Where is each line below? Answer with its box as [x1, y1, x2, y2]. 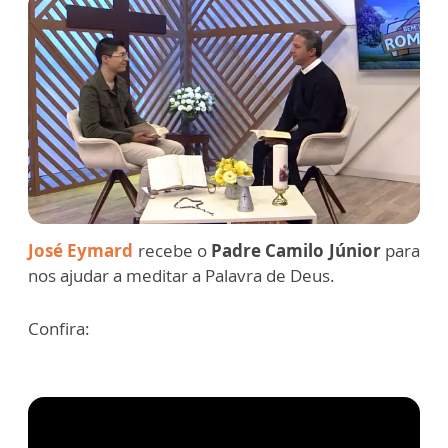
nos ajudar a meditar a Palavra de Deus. [28, 263, 335, 287]
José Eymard [28, 238, 134, 262]
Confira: [28, 316, 90, 340]
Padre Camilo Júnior [211, 238, 381, 262]
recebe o [133, 238, 212, 262]
